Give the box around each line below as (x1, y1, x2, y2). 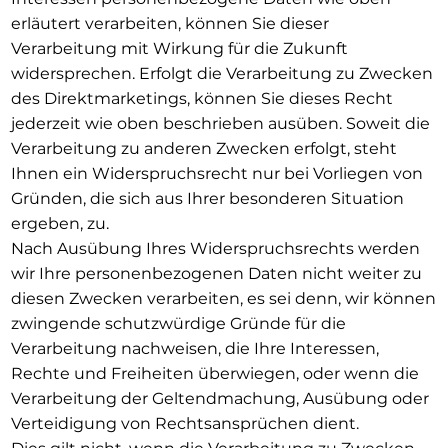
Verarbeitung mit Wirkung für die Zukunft (10, 38, 348, 58)
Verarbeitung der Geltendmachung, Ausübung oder (10, 388, 429, 408)
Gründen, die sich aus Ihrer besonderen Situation (10, 188, 404, 208)
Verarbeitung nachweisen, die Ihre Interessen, (10, 338, 379, 358)
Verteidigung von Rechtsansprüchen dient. (10, 413, 359, 433)
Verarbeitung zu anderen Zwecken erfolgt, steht (10, 138, 397, 158)
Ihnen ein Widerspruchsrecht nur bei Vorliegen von (10, 163, 423, 183)
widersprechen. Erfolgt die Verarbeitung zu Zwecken (10, 63, 433, 83)
